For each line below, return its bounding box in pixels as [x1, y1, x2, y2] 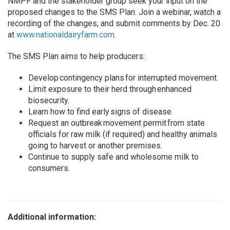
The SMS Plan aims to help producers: [8, 51, 145, 61]
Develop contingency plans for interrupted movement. [28, 73, 218, 83]
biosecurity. [28, 95, 69, 105]
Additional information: [8, 212, 96, 222]
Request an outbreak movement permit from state [28, 118, 205, 128]
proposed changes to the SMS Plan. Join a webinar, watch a [8, 7, 221, 17]
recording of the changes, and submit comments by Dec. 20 [8, 18, 220, 28]
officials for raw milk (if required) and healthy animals [28, 129, 217, 139]
